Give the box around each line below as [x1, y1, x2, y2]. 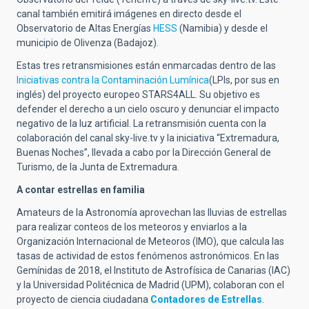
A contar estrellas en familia [17, 184, 145, 196]
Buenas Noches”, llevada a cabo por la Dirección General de [17, 147, 271, 159]
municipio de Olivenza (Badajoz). [17, 37, 159, 49]
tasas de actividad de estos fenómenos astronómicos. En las [17, 250, 279, 262]
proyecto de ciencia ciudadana [17, 294, 150, 306]
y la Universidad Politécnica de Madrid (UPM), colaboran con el [17, 279, 284, 291]
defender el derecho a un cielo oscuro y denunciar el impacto [17, 103, 279, 115]
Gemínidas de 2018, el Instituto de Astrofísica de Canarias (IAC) [17, 265, 290, 277]
